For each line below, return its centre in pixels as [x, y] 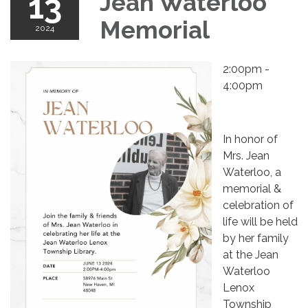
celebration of [258, 205]
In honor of [250, 139]
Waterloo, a [252, 172]
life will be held [260, 221]
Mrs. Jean [246, 155]
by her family [255, 238]
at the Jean [250, 254]
